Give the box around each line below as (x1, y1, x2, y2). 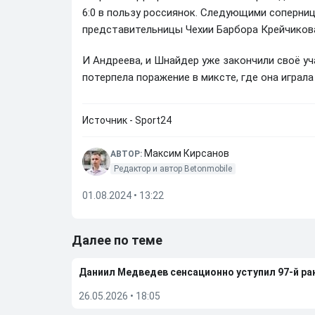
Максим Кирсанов (144, 148, 229, 159)
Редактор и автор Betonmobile (114, 164, 232, 174)
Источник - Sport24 (82, 115, 172, 126)
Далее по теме (72, 233, 162, 247)
